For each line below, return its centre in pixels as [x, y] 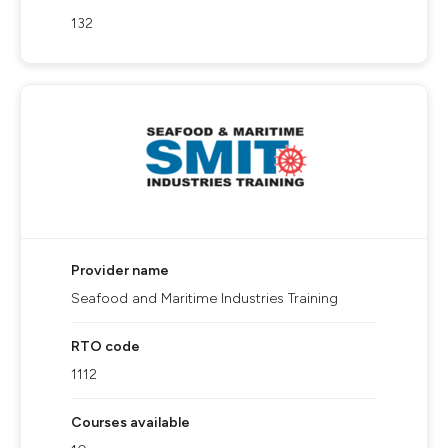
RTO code [105, 346]
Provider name [120, 270]
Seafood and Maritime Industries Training [204, 298]
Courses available [130, 422]
